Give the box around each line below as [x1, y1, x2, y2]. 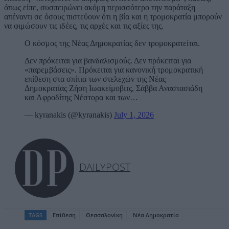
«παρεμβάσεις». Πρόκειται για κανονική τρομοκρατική [25, 65, 203, 75]
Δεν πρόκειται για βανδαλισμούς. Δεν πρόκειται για [25, 56, 191, 65]
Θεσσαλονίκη [86, 211, 123, 219]
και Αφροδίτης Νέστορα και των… [25, 93, 138, 102]
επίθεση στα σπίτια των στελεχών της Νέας [25, 75, 166, 84]
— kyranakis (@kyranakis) [25, 110, 114, 120]
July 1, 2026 [114, 110, 154, 120]
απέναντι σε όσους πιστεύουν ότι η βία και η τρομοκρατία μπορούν [4, 12, 222, 21]
